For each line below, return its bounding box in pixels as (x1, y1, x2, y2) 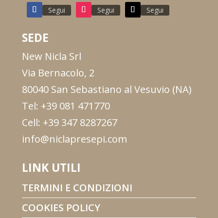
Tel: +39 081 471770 (21, 99, 110, 113)
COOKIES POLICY (21, 201, 100, 215)
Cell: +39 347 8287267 (21, 116, 117, 129)
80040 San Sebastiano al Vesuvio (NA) (21, 83, 192, 96)
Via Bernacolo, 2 (21, 66, 94, 80)
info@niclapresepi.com (21, 132, 127, 146)
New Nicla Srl (21, 50, 81, 63)
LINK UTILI (21, 160, 81, 176)
